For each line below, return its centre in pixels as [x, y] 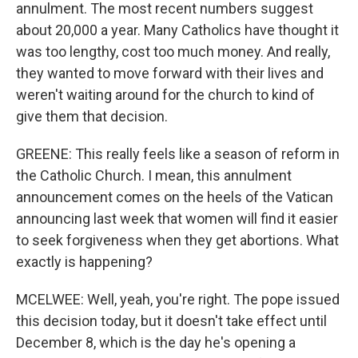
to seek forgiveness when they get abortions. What [177, 240]
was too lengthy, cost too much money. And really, [173, 52]
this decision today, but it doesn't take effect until [171, 321]
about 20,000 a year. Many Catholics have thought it [177, 30]
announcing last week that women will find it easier [177, 219]
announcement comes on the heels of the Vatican [175, 197]
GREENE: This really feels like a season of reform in [178, 154]
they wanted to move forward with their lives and [170, 73]
